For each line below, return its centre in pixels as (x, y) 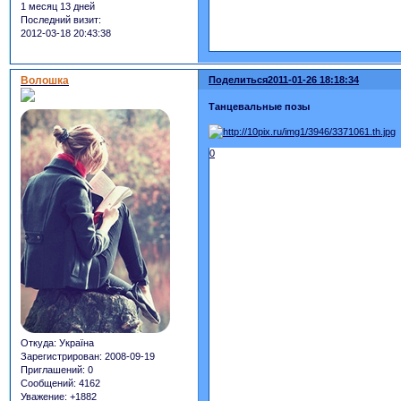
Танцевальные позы (260, 106)
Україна (75, 343)
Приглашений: (53, 370)
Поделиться (239, 80)
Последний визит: (61, 20)
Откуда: (38, 343)
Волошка (45, 81)
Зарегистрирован (60, 357)
